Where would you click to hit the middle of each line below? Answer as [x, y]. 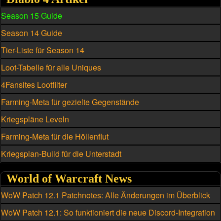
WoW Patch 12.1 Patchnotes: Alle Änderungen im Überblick [106, 195]
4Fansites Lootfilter [34, 84]
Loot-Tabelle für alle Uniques [51, 67]
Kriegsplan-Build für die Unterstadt [61, 153]
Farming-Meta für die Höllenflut [55, 136]
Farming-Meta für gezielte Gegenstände [70, 102]
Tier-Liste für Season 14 [43, 50]
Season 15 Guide [32, 15]
